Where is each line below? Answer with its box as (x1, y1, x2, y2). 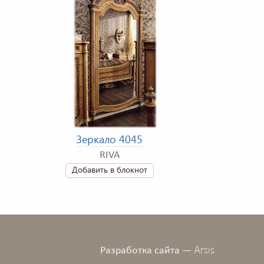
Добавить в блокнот (71, 164, 147, 176)
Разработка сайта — (100, 245, 194, 257)
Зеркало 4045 (76, 132, 143, 147)
